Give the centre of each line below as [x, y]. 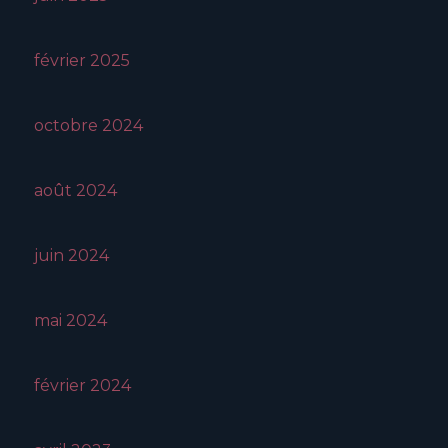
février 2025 [82, 61]
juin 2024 [71, 256]
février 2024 [82, 386]
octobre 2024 [88, 126]
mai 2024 [70, 321]
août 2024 [75, 191]
